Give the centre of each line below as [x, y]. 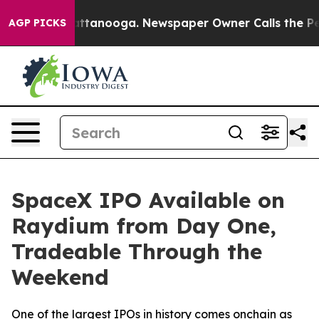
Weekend [60, 277]
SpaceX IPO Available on [148, 200]
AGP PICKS [37, 23]
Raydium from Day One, [144, 226]
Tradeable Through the [137, 251]
